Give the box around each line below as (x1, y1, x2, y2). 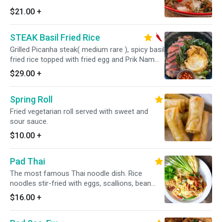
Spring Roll (10, 94, 53, 105)
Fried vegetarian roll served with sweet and (10, 107, 148, 116)
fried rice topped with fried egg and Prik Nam (10, 55, 155, 64)
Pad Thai (10, 156, 45, 166)
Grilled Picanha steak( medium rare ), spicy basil (10, 45, 165, 54)
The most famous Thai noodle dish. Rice (10, 169, 142, 178)
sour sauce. (10, 117, 48, 126)
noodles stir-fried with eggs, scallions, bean (10, 179, 151, 188)
